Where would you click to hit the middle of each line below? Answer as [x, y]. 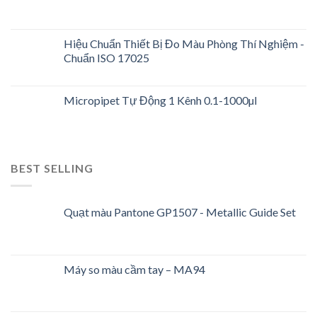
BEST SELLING [52, 168]
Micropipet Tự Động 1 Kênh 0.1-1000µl [160, 100]
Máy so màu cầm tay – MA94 [134, 269]
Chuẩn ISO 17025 [106, 58]
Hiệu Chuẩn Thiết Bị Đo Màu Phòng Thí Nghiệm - [184, 44]
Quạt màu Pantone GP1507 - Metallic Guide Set [180, 212]
